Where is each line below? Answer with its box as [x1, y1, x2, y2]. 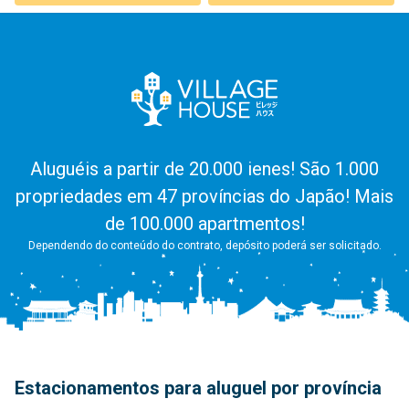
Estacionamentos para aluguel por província [15, 376, 382, 399]
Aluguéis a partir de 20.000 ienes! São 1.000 [30, 157, 379, 180]
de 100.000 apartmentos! [104, 212, 305, 235]
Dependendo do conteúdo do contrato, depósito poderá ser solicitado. [27, 238, 382, 252]
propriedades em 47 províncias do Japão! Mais [16, 184, 393, 207]
